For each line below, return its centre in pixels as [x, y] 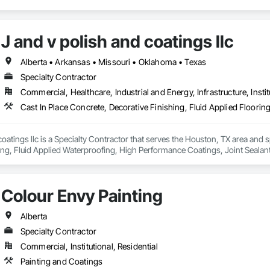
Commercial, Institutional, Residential [89, 246]
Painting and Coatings [61, 262]
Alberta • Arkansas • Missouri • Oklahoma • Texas [113, 62]
